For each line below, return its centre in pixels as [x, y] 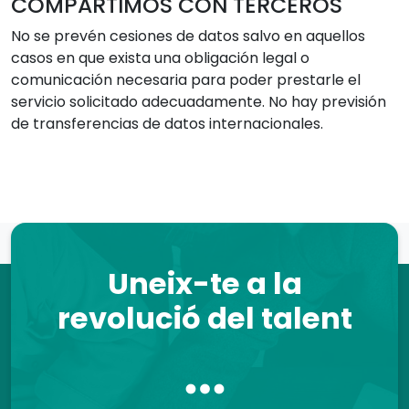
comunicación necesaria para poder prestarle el [186, 80]
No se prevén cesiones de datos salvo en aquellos [188, 36]
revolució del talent [204, 318]
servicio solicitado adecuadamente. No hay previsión [199, 102]
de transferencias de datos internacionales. [167, 124]
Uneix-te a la [204, 283]
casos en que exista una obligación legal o [160, 58]
